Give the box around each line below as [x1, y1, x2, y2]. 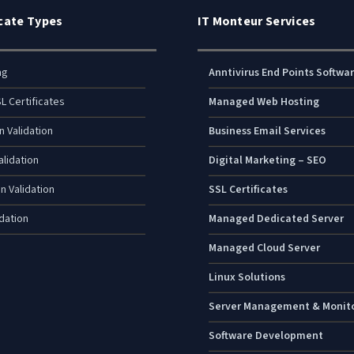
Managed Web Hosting [208, 94, 319, 111]
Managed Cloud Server [208, 240, 320, 257]
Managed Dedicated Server [208, 211, 344, 228]
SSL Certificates [208, 182, 288, 198]
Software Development [208, 328, 323, 345]
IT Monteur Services [197, 13, 316, 31]
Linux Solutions [208, 269, 285, 286]
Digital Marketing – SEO [208, 153, 326, 169]
